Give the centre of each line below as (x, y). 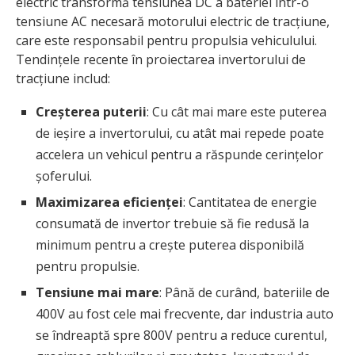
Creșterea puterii (91, 111)
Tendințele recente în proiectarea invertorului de (161, 59)
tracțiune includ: (63, 78)
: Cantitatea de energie (250, 202)
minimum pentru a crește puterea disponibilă (170, 244)
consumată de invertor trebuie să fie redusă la (172, 223)
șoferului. (64, 176)
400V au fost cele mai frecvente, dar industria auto (185, 313)
